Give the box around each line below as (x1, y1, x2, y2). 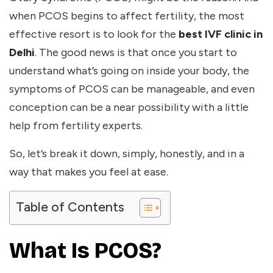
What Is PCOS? (9, 238, 161, 264)
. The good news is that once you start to (35, 46, 237, 60)
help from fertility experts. (9, 119, 143, 133)
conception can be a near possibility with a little (9, 101, 249, 115)
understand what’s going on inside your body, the (9, 64, 249, 78)
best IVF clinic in (179, 27, 263, 41)
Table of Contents (16, 199, 124, 215)
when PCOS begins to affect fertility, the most (9, 9, 244, 23)
